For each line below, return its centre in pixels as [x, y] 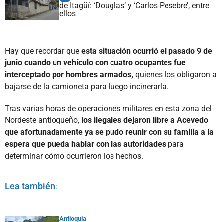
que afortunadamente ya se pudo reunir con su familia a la [109, 132]
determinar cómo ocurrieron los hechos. [74, 156]
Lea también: [31, 186]
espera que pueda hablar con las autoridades [85, 144]
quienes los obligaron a [175, 74]
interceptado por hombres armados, [69, 74]
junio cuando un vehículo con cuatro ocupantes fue [95, 62]
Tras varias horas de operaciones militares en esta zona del [108, 108]
